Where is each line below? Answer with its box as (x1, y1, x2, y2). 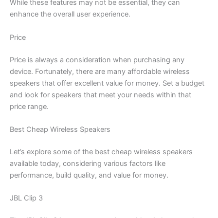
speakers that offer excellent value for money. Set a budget (10, 78, 204, 88)
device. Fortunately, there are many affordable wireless (10, 67, 190, 76)
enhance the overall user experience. (10, 10, 130, 19)
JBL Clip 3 (10, 194, 43, 203)
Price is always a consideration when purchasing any (10, 55, 184, 64)
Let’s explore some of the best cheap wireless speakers (10, 147, 193, 156)
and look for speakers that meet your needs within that (10, 90, 191, 99)
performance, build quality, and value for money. (10, 170, 168, 180)
